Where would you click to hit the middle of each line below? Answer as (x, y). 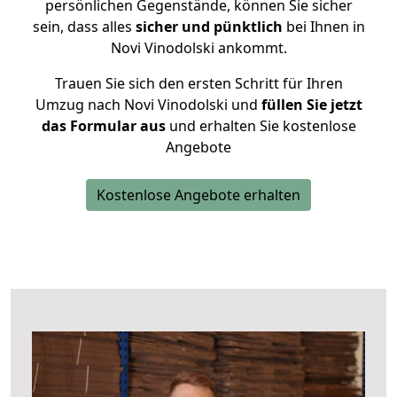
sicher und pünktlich (209, 27)
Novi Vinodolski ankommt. (198, 48)
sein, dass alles (84, 27)
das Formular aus (103, 126)
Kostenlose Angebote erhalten (198, 195)
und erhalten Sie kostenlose (261, 126)
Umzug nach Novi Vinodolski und (146, 105)
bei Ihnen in (323, 27)
